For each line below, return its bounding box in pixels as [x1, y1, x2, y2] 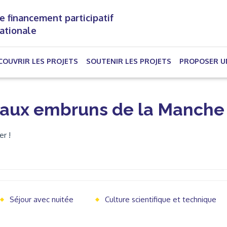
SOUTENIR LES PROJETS [86, 57, 171, 65]
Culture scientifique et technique [104, 195, 216, 204]
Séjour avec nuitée [9, 195, 73, 204]
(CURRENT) [78, 56, 113, 65]
